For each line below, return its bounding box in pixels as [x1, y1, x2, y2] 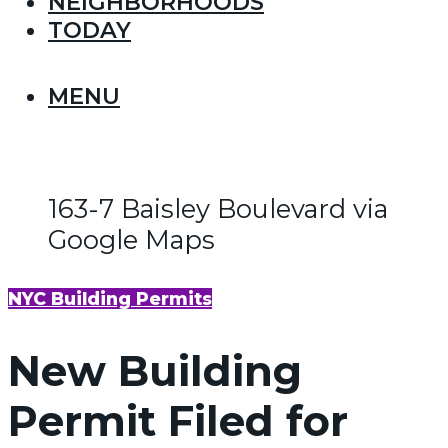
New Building [8, 345, 302, 396]
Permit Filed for [8, 395, 348, 446]
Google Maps [48, 223, 215, 255]
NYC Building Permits [8, 288, 212, 310]
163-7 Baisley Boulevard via [48, 192, 388, 224]
